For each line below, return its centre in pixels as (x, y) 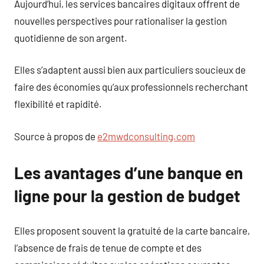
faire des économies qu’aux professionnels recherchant (131, 87)
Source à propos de (56, 136)
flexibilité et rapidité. (58, 104)
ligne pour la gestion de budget (127, 195)
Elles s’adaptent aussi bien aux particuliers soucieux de (130, 70)
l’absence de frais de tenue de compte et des (108, 247)
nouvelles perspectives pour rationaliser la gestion (121, 20)
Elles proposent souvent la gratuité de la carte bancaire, (132, 230)
